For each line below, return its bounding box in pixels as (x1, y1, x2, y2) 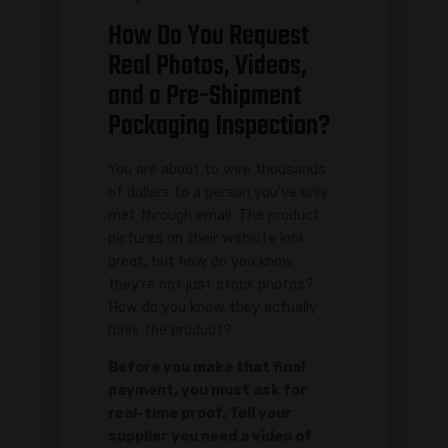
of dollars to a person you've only (108, 183, 328, 201)
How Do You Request (108, 14, 309, 58)
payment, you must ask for (108, 382, 307, 400)
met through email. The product (108, 206, 320, 224)
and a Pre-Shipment (108, 74, 301, 118)
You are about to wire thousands (108, 160, 326, 178)
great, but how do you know (108, 252, 294, 270)
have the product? (108, 321, 232, 339)
